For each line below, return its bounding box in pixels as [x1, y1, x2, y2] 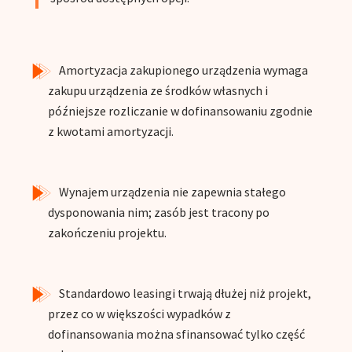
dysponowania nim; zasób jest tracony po [47, 204, 269, 221]
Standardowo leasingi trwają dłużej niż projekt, [58, 285, 311, 302]
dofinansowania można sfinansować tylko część [47, 326, 305, 343]
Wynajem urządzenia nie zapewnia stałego [58, 184, 286, 200]
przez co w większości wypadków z [47, 306, 231, 322]
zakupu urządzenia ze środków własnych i [47, 82, 268, 99]
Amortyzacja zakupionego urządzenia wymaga [58, 62, 308, 79]
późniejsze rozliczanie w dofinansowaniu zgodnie [47, 103, 313, 119]
